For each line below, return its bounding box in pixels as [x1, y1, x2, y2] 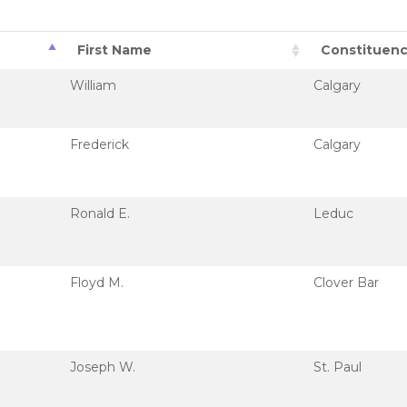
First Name [77, 42, 152, 58]
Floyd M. [70, 274, 124, 291]
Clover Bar [313, 274, 379, 291]
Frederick [70, 136, 129, 153]
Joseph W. [70, 359, 135, 375]
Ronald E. [70, 205, 130, 222]
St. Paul [313, 359, 362, 375]
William [70, 77, 116, 94]
